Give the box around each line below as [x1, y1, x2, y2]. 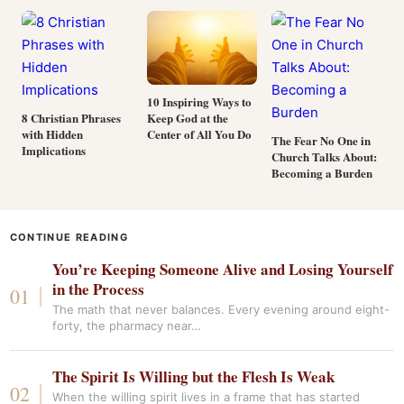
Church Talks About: [271, 148, 378, 165]
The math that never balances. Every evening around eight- [52, 302, 390, 317]
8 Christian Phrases [22, 109, 121, 126]
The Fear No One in [271, 132, 372, 149]
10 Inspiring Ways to [146, 92, 252, 110]
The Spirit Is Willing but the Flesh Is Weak [52, 365, 335, 388]
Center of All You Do [146, 124, 252, 142]
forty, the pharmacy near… [52, 318, 202, 333]
